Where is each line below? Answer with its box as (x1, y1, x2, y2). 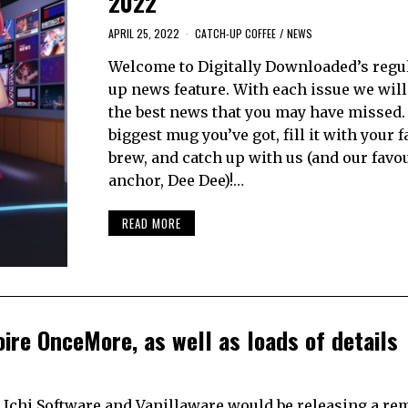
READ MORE (121, 213, 181, 232)
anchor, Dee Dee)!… (107, 171, 244, 190)
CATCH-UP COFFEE (194, 25, 276, 42)
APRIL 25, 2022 (107, 25, 179, 42)
